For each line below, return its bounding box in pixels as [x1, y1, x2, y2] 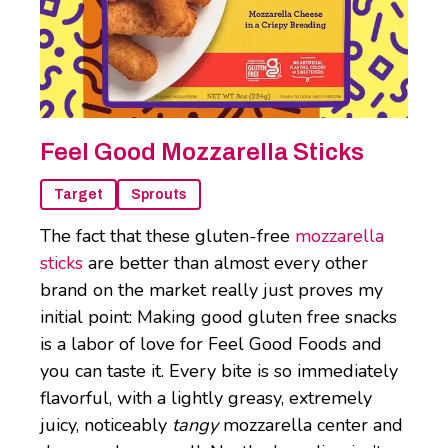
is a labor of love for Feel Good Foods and [40, 332, 382, 357]
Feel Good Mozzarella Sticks [40, 139, 364, 166]
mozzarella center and [223, 413, 403, 438]
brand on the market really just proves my [40, 278, 383, 303]
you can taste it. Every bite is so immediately [40, 359, 398, 384]
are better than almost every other [83, 251, 368, 276]
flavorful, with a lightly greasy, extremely [40, 386, 372, 411]
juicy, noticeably [40, 413, 172, 438]
